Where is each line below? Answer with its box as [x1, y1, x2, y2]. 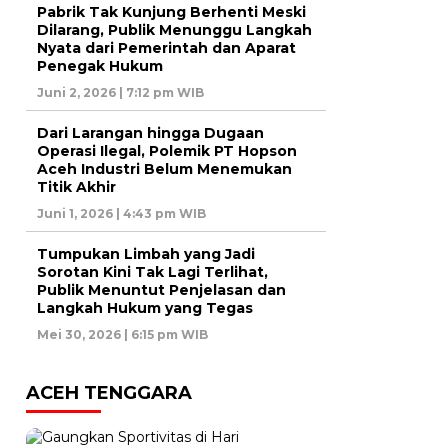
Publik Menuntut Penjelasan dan [37, 280, 286, 299]
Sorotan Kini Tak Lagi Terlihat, [37, 262, 268, 281]
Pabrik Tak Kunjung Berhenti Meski [37, 2, 306, 21]
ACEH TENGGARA [26, 381, 192, 404]
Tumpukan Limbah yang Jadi [37, 244, 255, 263]
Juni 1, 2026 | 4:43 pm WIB [37, 205, 206, 221]
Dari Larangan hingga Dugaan [37, 123, 264, 142]
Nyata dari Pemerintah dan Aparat [37, 38, 296, 57]
